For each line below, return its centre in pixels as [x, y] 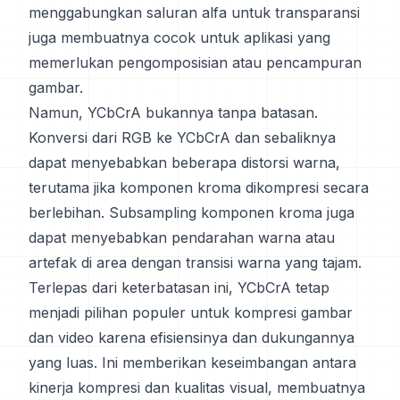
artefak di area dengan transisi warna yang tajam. [195, 262]
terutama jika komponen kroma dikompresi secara [199, 187]
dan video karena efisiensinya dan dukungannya [192, 337]
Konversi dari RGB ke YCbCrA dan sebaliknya [182, 137]
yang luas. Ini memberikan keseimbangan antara [192, 362]
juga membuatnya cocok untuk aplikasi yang [179, 37]
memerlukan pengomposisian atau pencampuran [195, 62]
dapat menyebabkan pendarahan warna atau [182, 237]
